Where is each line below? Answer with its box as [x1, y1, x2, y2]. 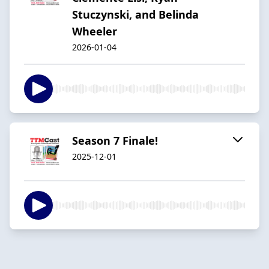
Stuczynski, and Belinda [72, 7, 199, 22]
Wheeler [72, 23, 117, 38]
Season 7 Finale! [72, 133, 158, 148]
